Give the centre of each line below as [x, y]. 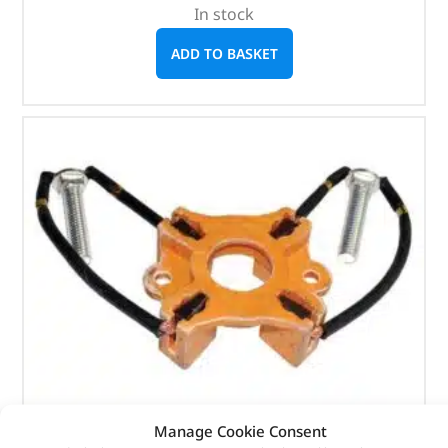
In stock [224, 14]
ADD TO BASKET [224, 54]
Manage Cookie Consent [240, 430]
